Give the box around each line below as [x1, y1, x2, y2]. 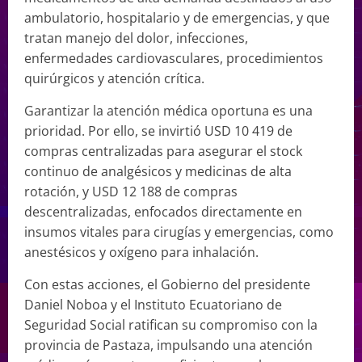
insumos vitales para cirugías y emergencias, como [24, 223, 334, 242]
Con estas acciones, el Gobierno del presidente [24, 276, 310, 294]
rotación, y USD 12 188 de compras [24, 183, 238, 201]
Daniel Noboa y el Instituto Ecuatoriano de [24, 296, 282, 314]
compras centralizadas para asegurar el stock [24, 142, 302, 161]
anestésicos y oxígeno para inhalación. [24, 243, 259, 262]
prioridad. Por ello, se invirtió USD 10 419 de [24, 122, 293, 141]
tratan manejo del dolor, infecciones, [24, 29, 248, 48]
